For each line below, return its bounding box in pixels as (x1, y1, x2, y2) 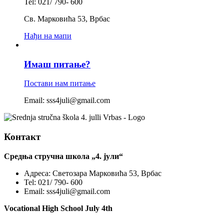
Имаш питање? (24, 58, 90, 69)
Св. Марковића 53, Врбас (24, 14, 110, 23)
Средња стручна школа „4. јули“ (4, 151, 123, 160)
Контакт (4, 131, 40, 142)
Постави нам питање (24, 79, 95, 88)
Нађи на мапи (24, 31, 71, 40)
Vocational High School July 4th (4, 203, 112, 212)
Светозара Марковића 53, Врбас (50, 168, 161, 177)
